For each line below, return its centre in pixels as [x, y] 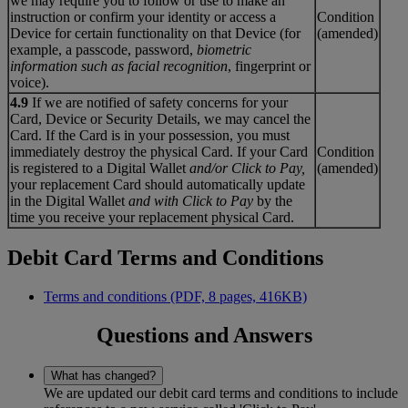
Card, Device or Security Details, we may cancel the [160, 118]
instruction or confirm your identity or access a [143, 16]
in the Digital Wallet [69, 200]
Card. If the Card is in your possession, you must [150, 135]
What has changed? [103, 376]
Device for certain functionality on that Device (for [155, 33]
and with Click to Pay [191, 200]
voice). [30, 82]
